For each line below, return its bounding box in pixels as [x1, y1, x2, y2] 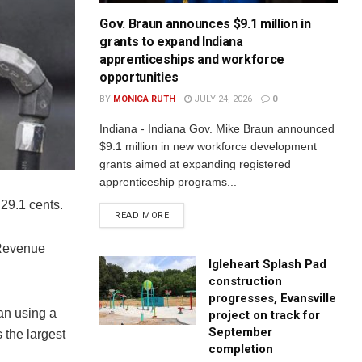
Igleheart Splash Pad [208, 256, 327, 271]
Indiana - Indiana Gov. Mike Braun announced [99, 121, 335, 135]
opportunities [99, 69, 179, 85]
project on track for [208, 307, 321, 322]
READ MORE [115, 209, 170, 221]
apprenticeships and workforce [99, 51, 285, 67]
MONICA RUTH [113, 93, 176, 104]
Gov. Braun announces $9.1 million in [99, 15, 311, 32]
